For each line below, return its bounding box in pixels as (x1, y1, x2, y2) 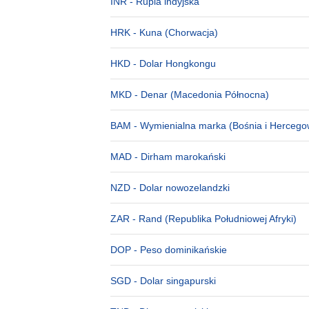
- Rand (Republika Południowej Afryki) (130, 213, 297, 224)
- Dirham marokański (132, 151, 226, 162)
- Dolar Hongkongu (130, 58, 216, 69)
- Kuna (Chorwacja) (130, 27, 218, 38)
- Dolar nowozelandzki (130, 182, 230, 193)
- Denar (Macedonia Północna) (132, 89, 269, 100)
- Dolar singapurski (131, 275, 216, 286)
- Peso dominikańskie (131, 244, 227, 255)
